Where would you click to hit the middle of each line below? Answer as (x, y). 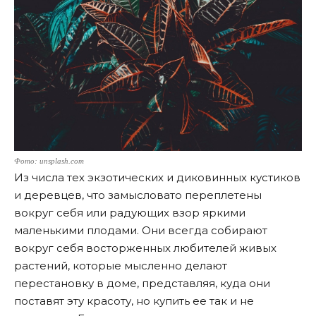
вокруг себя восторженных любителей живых (145, 248)
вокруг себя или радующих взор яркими (130, 212)
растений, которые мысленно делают (121, 265)
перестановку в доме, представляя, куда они (142, 283)
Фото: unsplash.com (49, 161)
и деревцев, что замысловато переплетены (138, 195)
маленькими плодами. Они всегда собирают (141, 230)
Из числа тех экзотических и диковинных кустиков (157, 177)
